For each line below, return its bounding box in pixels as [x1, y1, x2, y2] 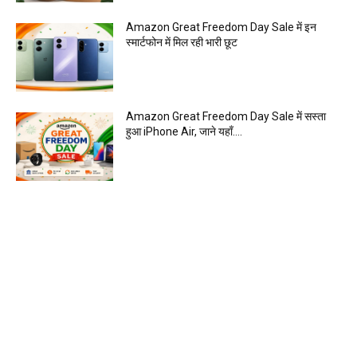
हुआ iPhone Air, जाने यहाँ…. [126, 125, 243, 139]
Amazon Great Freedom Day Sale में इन [126, 21, 317, 34]
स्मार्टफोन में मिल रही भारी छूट [126, 36, 238, 49]
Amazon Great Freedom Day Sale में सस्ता [126, 110, 327, 124]
